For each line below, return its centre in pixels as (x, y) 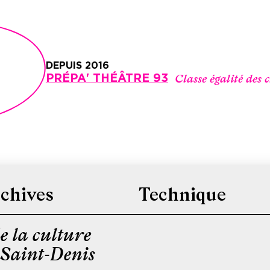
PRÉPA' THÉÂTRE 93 (107, 79)
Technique (182, 195)
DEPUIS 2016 (77, 66)
